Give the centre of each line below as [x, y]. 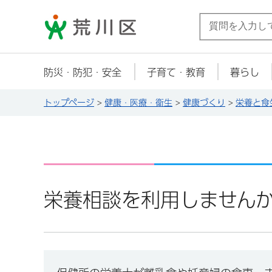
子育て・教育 [176, 72]
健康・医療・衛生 [138, 103]
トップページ [69, 103]
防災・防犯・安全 [83, 72]
